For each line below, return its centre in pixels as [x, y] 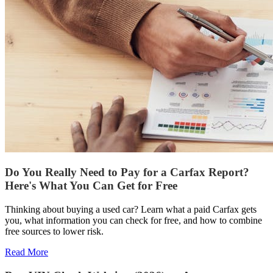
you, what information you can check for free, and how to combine [133, 220]
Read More [27, 252]
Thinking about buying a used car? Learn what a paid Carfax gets [131, 209]
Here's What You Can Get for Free [91, 186]
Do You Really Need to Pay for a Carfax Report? [127, 172]
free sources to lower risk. [54, 231]
